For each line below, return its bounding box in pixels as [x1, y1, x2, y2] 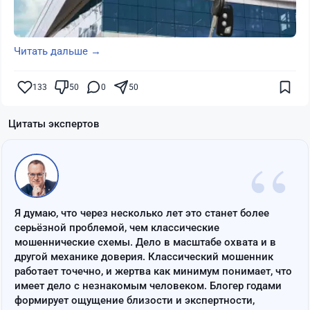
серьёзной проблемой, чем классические [15, 221, 219, 235]
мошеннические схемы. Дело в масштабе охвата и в [15, 236, 276, 249]
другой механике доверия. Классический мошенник [15, 250, 273, 264]
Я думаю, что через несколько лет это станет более [15, 207, 269, 220]
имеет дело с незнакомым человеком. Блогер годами [15, 280, 282, 293]
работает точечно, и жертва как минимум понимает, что [15, 265, 292, 278]
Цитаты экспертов [8, 118, 100, 131]
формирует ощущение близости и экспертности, [15, 294, 255, 307]
